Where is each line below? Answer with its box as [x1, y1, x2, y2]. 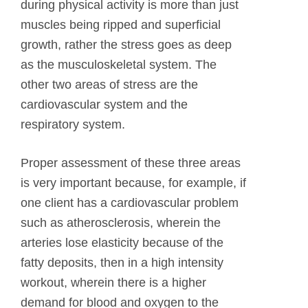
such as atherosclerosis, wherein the [21, 215, 221, 230]
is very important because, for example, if [21, 175, 246, 190]
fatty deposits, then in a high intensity [21, 255, 223, 269]
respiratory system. [21, 117, 125, 131]
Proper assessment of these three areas [21, 155, 241, 170]
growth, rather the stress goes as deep [21, 37, 232, 52]
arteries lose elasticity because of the [21, 235, 223, 250]
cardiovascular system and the [21, 97, 188, 111]
